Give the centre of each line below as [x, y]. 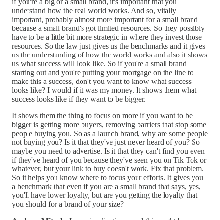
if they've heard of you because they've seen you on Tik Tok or [109, 160]
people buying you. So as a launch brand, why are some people [110, 134]
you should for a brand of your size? [68, 204]
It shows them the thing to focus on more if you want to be [102, 116]
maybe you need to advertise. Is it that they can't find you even [108, 151]
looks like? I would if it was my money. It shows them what [104, 90]
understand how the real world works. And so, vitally [94, 11]
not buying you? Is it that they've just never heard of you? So [106, 142]
